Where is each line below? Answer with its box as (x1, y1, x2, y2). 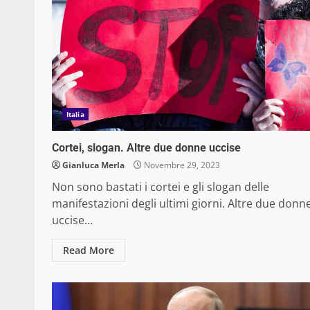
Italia (66, 109, 84, 120)
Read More (63, 244, 114, 257)
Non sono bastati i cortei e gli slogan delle (52, 179, 269, 195)
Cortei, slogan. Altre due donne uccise (52, 141, 241, 155)
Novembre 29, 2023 (142, 159, 220, 172)
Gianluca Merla (62, 159, 125, 172)
